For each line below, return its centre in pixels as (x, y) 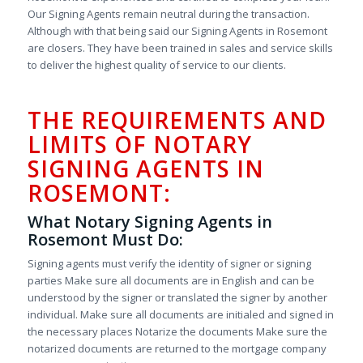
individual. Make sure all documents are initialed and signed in (180, 315)
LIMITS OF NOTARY (139, 145)
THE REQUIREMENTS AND (177, 120)
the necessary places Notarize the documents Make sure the (177, 332)
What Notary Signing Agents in (149, 222)
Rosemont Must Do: (105, 240)
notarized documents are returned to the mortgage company (177, 349)
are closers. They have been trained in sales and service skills (180, 48)
